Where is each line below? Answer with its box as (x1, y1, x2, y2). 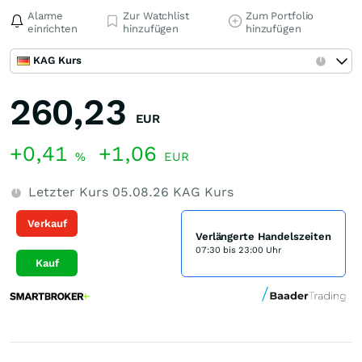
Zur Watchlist (123, 10, 189, 22)
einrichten (27, 23, 78, 35)
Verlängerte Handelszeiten (196, 230, 331, 242)
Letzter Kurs (24, 184, 112, 200)
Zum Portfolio (245, 10, 314, 22)
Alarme (27, 10, 64, 22)
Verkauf (27, 217, 67, 229)
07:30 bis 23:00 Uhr (196, 245, 282, 255)
